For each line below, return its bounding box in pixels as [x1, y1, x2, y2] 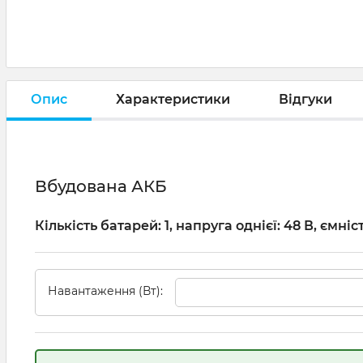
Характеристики [116, 91, 230, 107]
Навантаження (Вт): [48, 283, 163, 298]
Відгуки [279, 91, 332, 107]
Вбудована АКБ [35, 177, 167, 197]
